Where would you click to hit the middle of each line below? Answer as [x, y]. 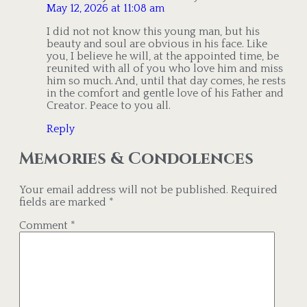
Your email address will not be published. [124, 190]
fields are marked [64, 202]
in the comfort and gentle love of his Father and [165, 93]
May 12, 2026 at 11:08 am [106, 8]
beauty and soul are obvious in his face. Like [157, 44]
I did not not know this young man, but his [153, 31]
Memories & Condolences [136, 159]
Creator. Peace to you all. [109, 105]
